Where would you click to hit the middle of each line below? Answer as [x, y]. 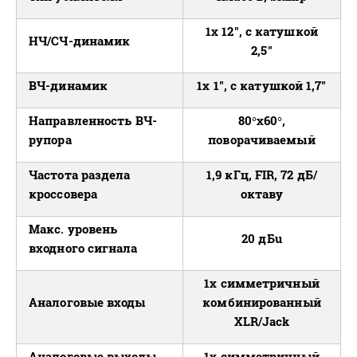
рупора [50, 140]
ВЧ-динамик [68, 86]
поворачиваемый [262, 140]
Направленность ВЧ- [93, 121]
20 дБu [262, 239]
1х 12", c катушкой [262, 31]
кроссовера [63, 194]
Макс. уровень [73, 229]
